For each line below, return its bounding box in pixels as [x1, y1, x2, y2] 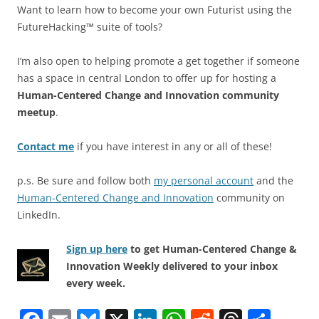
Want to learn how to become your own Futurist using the [17, 2, 292, 16]
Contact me [17, 139, 74, 153]
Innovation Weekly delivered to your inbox [66, 258, 278, 273]
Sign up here [66, 241, 127, 256]
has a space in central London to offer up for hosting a [17, 70, 276, 85]
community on [214, 190, 285, 204]
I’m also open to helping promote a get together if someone [17, 53, 300, 68]
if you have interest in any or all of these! [74, 139, 272, 153]
